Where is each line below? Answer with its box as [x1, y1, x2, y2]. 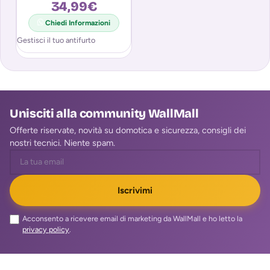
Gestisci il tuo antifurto [17, 35, 95, 45]
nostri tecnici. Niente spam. [10, 137, 115, 148]
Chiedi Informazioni [45, 18, 111, 27]
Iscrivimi [118, 184, 152, 196]
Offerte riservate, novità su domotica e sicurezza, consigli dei [10, 124, 246, 136]
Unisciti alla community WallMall [10, 105, 199, 121]
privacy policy [22, 224, 69, 234]
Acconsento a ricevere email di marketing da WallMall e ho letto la [22, 213, 242, 223]
